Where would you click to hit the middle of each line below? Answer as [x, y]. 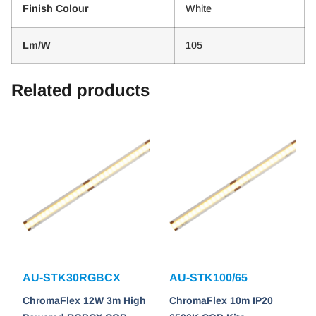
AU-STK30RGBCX [72, 278]
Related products [80, 90]
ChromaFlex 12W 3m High [84, 301]
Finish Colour [56, 9]
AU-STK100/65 [208, 278]
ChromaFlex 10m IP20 [221, 301]
